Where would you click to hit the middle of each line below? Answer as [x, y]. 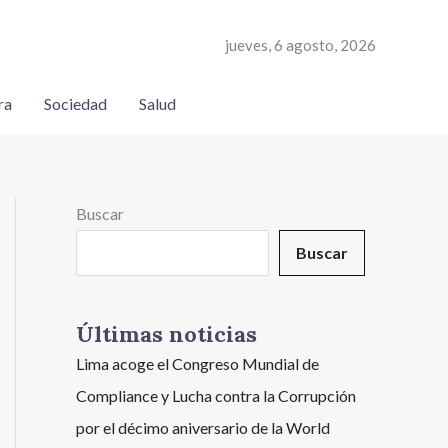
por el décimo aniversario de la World [203, 428]
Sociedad [75, 103]
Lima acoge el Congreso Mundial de [197, 364]
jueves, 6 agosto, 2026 [300, 44]
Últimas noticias [166, 334]
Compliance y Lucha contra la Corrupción [216, 396]
